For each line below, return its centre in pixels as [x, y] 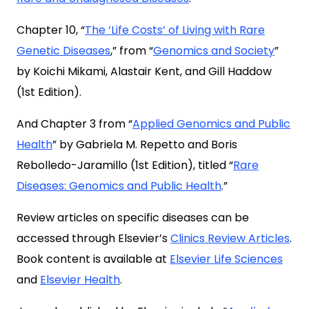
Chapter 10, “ [51, 30]
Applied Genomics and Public [211, 124]
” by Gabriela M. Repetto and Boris [145, 144]
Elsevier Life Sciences [226, 259]
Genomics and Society [214, 51]
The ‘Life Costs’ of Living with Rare [175, 30]
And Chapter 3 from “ [74, 124]
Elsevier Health [80, 280]
